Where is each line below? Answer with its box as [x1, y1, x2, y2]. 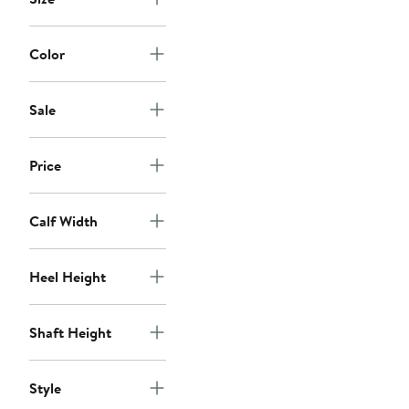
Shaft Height [29, 322, 111, 343]
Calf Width [29, 211, 98, 232]
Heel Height [29, 267, 106, 288]
